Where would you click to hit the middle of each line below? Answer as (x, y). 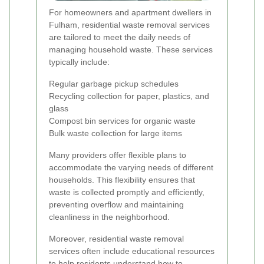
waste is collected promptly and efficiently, (127, 192)
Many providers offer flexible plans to (118, 155)
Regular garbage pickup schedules (114, 83)
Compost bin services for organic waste (122, 121)
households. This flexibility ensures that (122, 179)
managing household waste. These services (131, 49)
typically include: (79, 62)
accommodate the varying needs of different (131, 167)
